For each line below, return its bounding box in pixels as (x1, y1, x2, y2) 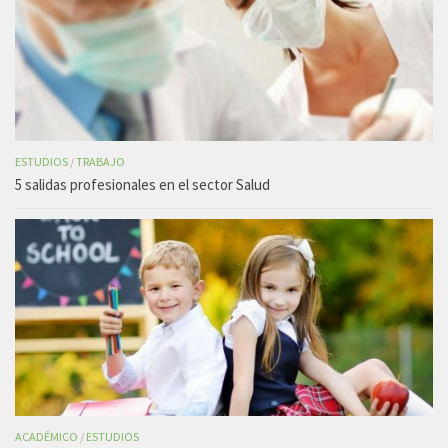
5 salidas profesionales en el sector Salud (15, 175, 270, 195)
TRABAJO (76, 154, 125, 170)
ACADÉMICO (15, 428, 78, 444)
